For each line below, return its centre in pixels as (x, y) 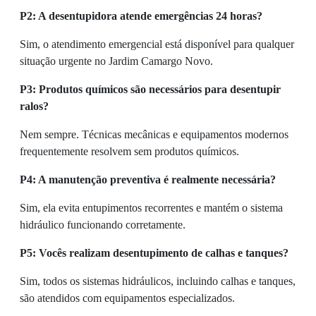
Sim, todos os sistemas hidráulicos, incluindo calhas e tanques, (158, 281)
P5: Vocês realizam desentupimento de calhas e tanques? (154, 253)
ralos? (34, 107)
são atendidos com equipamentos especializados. (127, 298)
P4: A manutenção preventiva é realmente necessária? (148, 180)
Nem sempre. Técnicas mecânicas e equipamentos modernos (154, 135)
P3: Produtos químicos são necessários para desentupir (150, 90)
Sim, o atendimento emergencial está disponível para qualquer (157, 44)
